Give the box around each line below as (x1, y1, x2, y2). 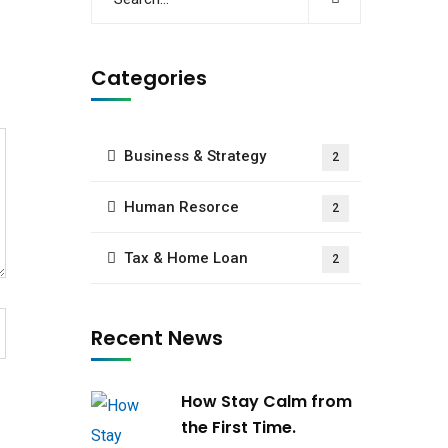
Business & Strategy (124, 147, 266, 165)
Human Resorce (124, 198, 239, 216)
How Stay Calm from (181, 390, 352, 413)
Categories (91, 64, 207, 92)
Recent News (91, 324, 223, 352)
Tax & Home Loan (124, 249, 248, 267)
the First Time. (181, 416, 296, 439)
